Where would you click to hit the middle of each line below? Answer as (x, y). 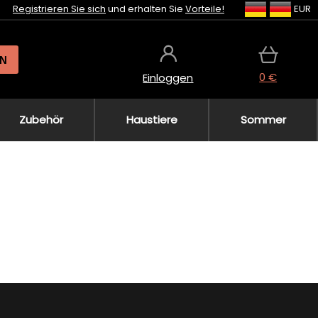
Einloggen (168, 77)
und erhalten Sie (146, 9)
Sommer (263, 120)
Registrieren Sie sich (59, 9)
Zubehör (41, 120)
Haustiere (152, 120)
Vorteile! (205, 9)
